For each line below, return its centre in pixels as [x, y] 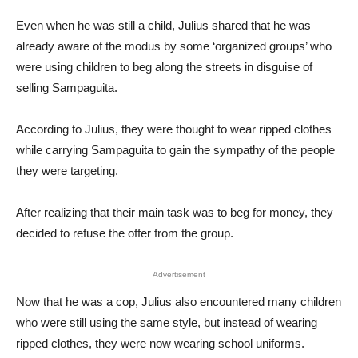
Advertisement [179, 274]
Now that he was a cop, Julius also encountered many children [179, 302]
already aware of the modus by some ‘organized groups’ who [174, 46]
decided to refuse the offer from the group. [125, 233]
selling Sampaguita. [67, 88]
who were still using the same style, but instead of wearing [167, 322]
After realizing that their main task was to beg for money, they [175, 212]
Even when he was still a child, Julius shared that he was [163, 25]
